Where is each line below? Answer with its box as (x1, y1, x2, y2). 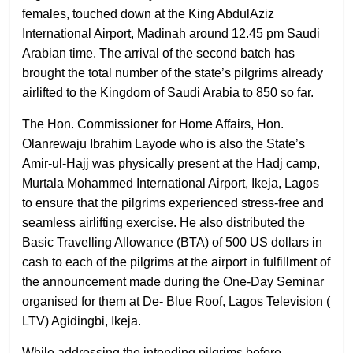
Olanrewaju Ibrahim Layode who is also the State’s (22, 136, 306, 150)
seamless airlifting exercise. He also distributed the (22, 215, 306, 229)
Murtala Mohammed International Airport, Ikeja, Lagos (22, 176, 320, 190)
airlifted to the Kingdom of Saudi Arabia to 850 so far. (22, 85, 314, 99)
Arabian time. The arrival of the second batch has (22, 46, 295, 60)
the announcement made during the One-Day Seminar (22, 274, 325, 288)
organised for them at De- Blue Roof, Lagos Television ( (22, 294, 331, 308)
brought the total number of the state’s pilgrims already (22, 65, 324, 80)
